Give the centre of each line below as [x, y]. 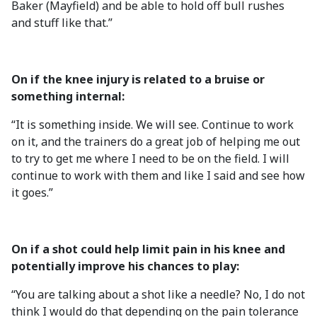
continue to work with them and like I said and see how [158, 175]
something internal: [68, 96]
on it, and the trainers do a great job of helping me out [156, 142]
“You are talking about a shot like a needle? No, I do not [158, 294]
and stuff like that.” [62, 23]
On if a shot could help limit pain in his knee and [148, 249]
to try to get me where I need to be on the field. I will [150, 158]
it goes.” [32, 192]
